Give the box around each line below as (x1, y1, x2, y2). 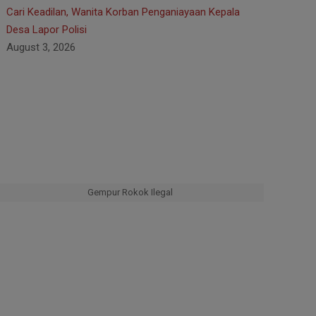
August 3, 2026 (6, 41, 75, 54)
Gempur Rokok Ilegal (87, 187, 173, 197)
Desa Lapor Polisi (6, 23, 90, 36)
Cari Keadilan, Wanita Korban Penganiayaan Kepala (6, 6, 240, 18)
